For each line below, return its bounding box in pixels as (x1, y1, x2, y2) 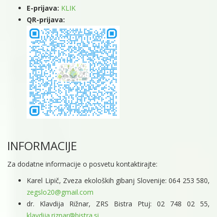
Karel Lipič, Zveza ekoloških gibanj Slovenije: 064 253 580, (27, 176, 210, 186)
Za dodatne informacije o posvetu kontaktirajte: (7, 159, 157, 169)
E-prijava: (27, 3, 59, 13)
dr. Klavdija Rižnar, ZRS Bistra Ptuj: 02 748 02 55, (27, 199, 210, 209)
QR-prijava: (27, 15, 65, 25)
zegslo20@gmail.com (27, 187, 93, 197)
